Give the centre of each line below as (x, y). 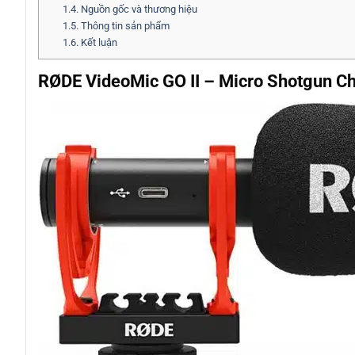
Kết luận (97, 43)
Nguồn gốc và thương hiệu (137, 10)
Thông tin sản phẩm (124, 26)
